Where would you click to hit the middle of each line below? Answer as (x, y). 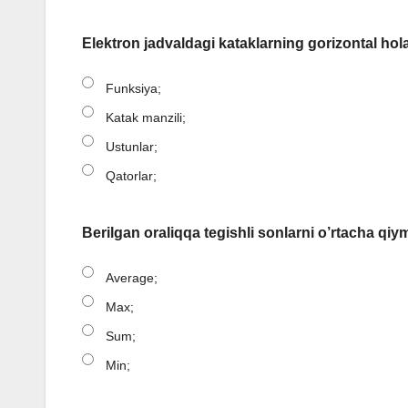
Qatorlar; (131, 176)
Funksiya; (133, 89)
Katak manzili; (146, 118)
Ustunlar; (132, 147)
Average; (132, 278)
